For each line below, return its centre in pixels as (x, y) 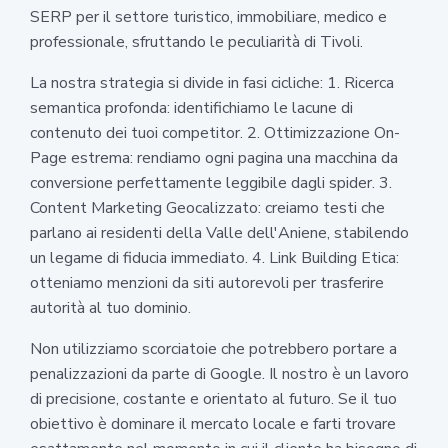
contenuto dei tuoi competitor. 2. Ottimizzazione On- (215, 132)
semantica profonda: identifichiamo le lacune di (191, 107)
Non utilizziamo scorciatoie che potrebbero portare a (213, 348)
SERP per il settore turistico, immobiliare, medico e (208, 16)
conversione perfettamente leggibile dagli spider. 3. (211, 182)
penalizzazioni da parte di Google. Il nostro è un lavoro (219, 373)
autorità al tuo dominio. (110, 307)
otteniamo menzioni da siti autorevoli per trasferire (207, 282)
